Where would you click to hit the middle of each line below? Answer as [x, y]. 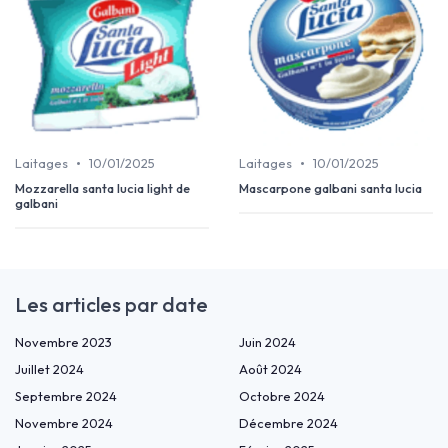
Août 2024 [270, 369]
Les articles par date [111, 305]
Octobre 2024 [282, 396]
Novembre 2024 [64, 423]
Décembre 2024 [288, 423]
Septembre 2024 [66, 396]
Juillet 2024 [49, 369]
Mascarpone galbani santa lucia [330, 188]
